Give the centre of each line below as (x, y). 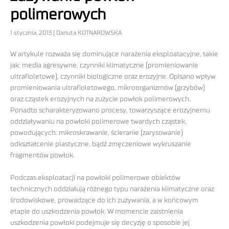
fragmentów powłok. (42, 156)
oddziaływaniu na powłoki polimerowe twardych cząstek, (98, 122)
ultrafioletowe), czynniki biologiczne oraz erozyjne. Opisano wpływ (113, 77)
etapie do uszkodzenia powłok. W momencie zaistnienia (97, 212)
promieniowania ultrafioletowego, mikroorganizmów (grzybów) (108, 88)
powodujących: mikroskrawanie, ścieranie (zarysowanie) (97, 133)
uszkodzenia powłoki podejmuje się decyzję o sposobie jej (100, 223)
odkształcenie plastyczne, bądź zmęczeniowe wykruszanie (101, 144)
